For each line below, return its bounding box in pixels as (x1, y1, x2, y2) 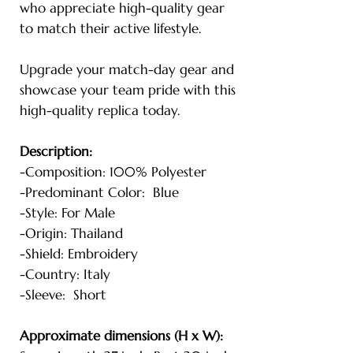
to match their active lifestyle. (20, 19, 201, 37)
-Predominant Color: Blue (20, 183, 179, 201)
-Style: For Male (20, 203, 115, 221)
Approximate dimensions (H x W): (20, 326, 223, 344)
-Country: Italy (20, 265, 110, 283)
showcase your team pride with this (20, 80, 236, 98)
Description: (20, 142, 92, 160)
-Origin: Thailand (20, 224, 123, 242)
